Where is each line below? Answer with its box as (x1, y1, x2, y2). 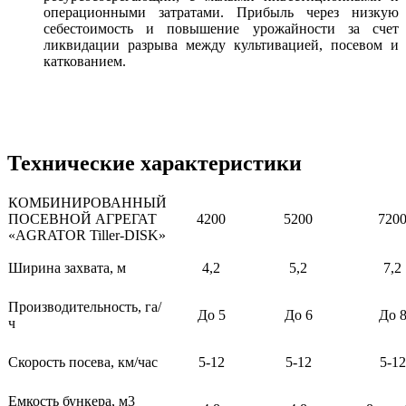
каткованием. (43, 53, 126, 70)
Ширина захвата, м (8, 260, 126, 276)
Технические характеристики (7, 151, 302, 176)
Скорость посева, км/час (8, 354, 158, 371)
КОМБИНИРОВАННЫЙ (8, 195, 167, 211)
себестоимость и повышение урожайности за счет (43, 21, 399, 37)
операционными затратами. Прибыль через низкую (43, 5, 399, 21)
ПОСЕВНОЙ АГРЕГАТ (8, 211, 157, 227)
